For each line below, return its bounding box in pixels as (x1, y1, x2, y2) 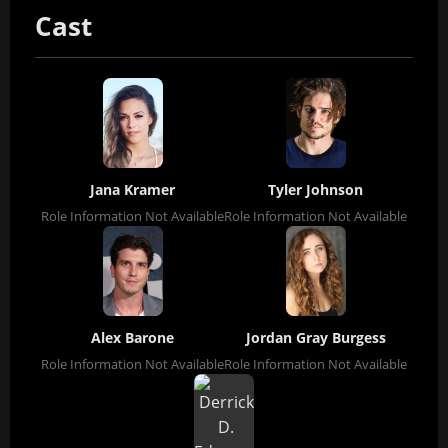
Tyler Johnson (268, 180, 363, 200)
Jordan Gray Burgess (245, 328, 386, 348)
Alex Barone (91, 328, 174, 348)
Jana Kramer (90, 180, 175, 200)
